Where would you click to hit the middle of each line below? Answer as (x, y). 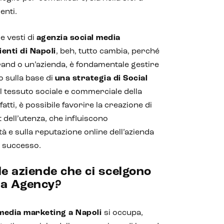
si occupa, (123, 213)
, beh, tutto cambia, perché (107, 51)
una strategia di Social (101, 78)
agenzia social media (78, 38)
